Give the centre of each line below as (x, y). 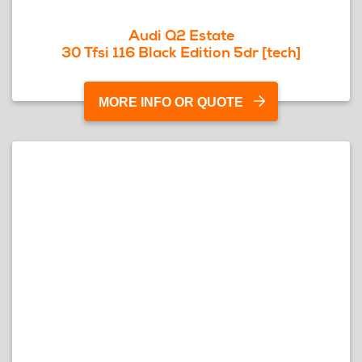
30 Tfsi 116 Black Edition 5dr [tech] (181, 52)
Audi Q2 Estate (181, 35)
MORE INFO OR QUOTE (171, 102)
